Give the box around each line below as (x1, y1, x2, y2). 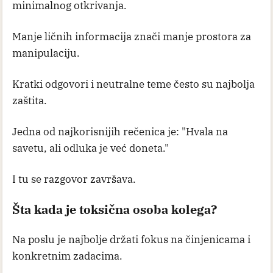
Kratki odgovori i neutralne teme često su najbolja (12, 77, 255, 91)
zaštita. (12, 93, 47, 107)
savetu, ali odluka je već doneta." (12, 141, 169, 155)
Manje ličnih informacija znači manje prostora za (12, 29, 251, 43)
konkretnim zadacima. (12, 249, 122, 263)
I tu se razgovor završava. (12, 172, 136, 186)
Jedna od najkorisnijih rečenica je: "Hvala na (12, 124, 228, 138)
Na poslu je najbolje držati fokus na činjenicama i (12, 232, 250, 246)
